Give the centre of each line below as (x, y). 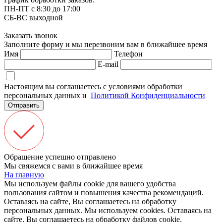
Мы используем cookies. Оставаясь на (148, 211)
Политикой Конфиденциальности (148, 96)
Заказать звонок (31, 36)
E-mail (108, 64)
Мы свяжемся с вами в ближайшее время (73, 166)
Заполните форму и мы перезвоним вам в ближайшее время (106, 45)
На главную (24, 175)
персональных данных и (46, 96)
